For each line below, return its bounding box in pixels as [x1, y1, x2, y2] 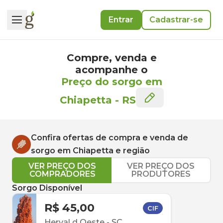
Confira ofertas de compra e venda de [31, 133, 188, 142]
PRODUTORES [131, 169, 191, 179]
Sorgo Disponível [12, 183, 82, 193]
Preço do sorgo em [61, 76, 162, 88]
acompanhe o [75, 64, 148, 76]
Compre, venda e [66, 52, 157, 64]
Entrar [109, 14, 133, 24]
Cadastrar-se [149, 14, 203, 24]
